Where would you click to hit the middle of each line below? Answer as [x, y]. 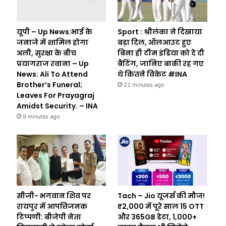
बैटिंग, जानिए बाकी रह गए [161, 64]
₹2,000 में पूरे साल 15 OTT [161, 206]
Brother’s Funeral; [49, 85]
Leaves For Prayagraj [55, 96]
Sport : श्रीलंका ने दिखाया [160, 32]
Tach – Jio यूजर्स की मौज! [161, 195]
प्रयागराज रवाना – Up [52, 64]
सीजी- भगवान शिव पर [53, 195]
